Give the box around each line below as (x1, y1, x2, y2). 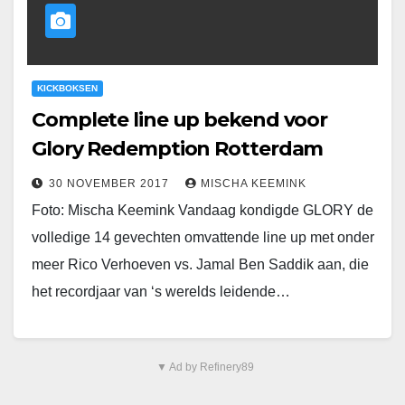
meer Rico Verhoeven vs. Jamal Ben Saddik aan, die (32, 257, 369, 273)
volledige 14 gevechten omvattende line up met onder (32, 230, 374, 246)
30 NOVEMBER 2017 (49, 177, 173, 191)
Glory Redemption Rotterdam (32, 137, 324, 162)
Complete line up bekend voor (32, 108, 328, 133)
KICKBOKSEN (37, 83, 98, 94)
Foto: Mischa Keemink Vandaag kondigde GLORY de (32, 202, 373, 219)
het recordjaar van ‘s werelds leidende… (32, 284, 290, 300)
